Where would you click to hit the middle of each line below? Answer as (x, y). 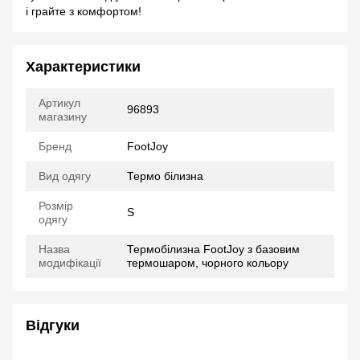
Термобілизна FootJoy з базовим (213, 249)
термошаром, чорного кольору (208, 262)
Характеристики (83, 66)
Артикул (59, 102)
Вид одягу (65, 176)
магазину (63, 116)
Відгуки (53, 325)
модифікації (70, 262)
